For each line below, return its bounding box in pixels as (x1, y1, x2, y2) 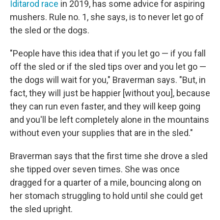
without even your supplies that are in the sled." (10, 128, 193, 138)
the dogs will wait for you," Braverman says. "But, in (10, 75, 206, 85)
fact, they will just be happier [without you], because (10, 88, 210, 99)
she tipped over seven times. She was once (10, 164, 180, 175)
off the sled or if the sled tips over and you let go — (10, 61, 206, 72)
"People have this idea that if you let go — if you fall (10, 48, 206, 59)
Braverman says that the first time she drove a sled (10, 151, 208, 162)
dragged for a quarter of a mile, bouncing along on (10, 177, 201, 188)
